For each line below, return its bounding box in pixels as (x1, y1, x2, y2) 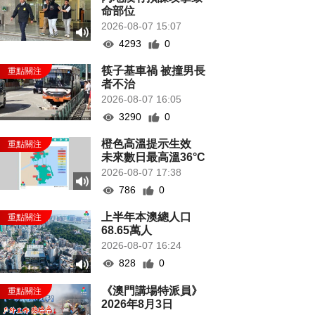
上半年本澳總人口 (101, 211, 192, 223)
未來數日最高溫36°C (101, 151, 206, 163)
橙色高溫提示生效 (101, 138, 203, 150)
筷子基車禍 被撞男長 (101, 65, 206, 77)
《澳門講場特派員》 (101, 285, 203, 297)
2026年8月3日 (101, 298, 174, 311)
